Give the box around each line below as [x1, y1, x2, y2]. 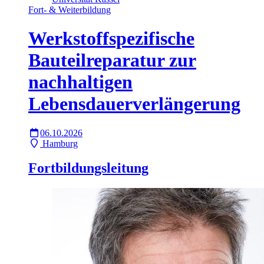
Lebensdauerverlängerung [28, 93, 240, 115]
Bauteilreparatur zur [28, 49, 196, 71]
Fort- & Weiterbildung [28, 4, 111, 15]
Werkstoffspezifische [28, 28, 194, 49]
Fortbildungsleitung [28, 160, 148, 176]
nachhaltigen [28, 71, 133, 93]
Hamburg [42, 138, 78, 148]
